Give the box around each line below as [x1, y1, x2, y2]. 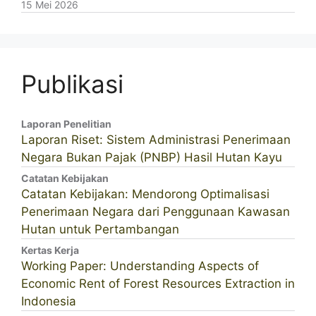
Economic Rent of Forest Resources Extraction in [21, 276, 295, 291]
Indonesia [21, 293, 76, 308]
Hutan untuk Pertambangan [21, 221, 179, 236]
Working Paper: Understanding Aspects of [21, 258, 259, 273]
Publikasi [21, 68, 123, 99]
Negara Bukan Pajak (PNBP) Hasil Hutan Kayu [21, 150, 282, 164]
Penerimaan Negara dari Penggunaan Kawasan [21, 204, 290, 219]
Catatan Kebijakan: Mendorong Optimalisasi [21, 186, 269, 201]
